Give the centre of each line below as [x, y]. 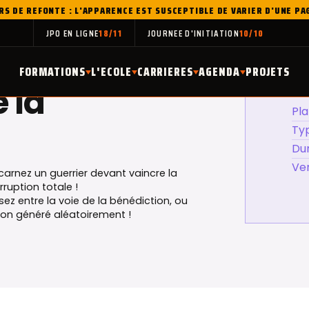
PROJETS [268, 72]
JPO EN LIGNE [72, 33]
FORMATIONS [52, 72]
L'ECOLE [111, 72]
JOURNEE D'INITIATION [193, 33]
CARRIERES [165, 72]
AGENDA [219, 72]
